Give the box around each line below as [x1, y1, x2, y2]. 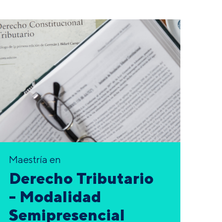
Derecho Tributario [9, 168, 154, 188]
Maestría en [9, 154, 61, 166]
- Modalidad [9, 186, 101, 207]
